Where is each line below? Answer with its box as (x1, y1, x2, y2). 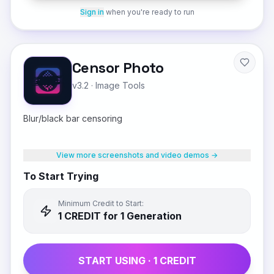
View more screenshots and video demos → (56, 150, 218, 160)
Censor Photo (72, 58, 164, 77)
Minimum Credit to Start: (58, 199, 144, 208)
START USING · (78, 254, 154, 267)
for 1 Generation (101, 210, 182, 222)
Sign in (80, 7, 104, 17)
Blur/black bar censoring (23, 113, 122, 124)
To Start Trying (23, 170, 98, 182)
